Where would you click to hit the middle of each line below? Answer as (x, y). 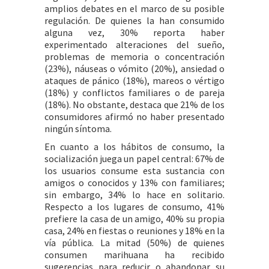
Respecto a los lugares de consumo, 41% (134, 207)
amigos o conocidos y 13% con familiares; (134, 183)
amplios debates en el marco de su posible (134, 8)
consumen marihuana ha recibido (134, 255)
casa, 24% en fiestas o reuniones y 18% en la (134, 231)
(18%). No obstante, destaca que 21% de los (134, 104)
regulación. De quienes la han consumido (134, 20)
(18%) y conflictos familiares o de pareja (134, 92)
